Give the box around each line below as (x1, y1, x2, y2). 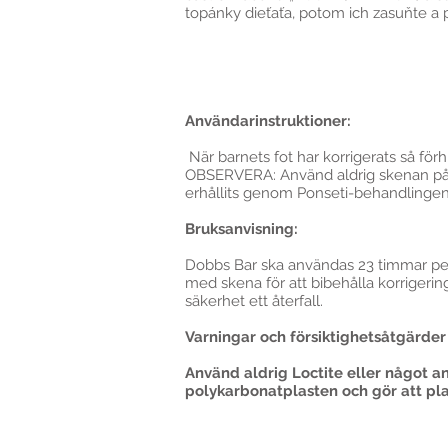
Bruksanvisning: (185, 220, 298, 238)
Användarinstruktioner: (185, 112, 351, 130)
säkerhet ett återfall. (185, 292, 323, 310)
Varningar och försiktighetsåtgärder (185, 328, 446, 346)
